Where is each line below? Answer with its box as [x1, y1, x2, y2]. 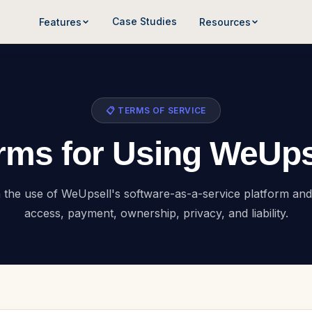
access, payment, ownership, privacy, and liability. [24, 206, 288, 220]
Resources [199, 15, 251, 28]
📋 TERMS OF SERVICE [106, 105, 206, 116]
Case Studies [112, 15, 178, 27]
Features [39, 15, 82, 28]
